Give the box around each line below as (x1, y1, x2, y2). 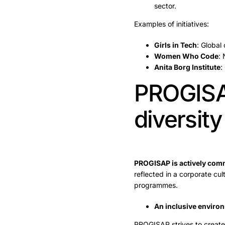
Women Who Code (154, 52, 218, 61)
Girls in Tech (154, 41, 197, 50)
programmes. (134, 180, 178, 189)
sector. (154, 2, 176, 11)
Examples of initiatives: (134, 20, 209, 29)
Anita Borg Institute (154, 63, 220, 72)
